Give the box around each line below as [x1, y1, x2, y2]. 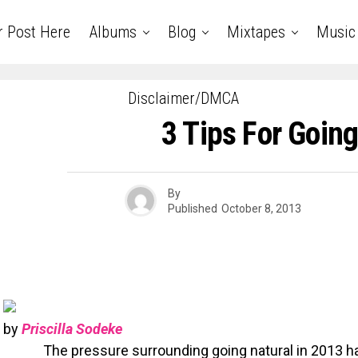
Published [168, 201, 217, 215]
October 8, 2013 [221, 201, 301, 215]
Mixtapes [226, 22, 285, 42]
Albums [89, 22, 137, 42]
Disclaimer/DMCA [127, 89, 239, 108]
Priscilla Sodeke [22, 320, 122, 337]
